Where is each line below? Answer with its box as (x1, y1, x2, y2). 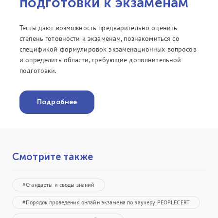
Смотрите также (12, 151, 93, 163)
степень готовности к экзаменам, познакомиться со (19, 34, 180, 43)
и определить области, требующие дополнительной (19, 55, 182, 65)
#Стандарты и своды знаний (22, 181, 95, 189)
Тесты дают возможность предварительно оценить (19, 23, 178, 33)
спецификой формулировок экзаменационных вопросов (19, 45, 197, 54)
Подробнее (37, 98, 77, 107)
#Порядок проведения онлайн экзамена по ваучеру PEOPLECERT (22, 199, 190, 206)
